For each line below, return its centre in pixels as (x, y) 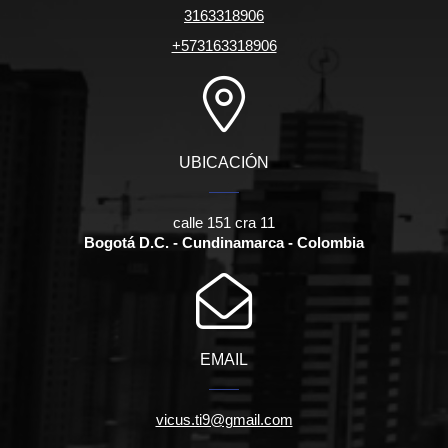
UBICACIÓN (224, 163)
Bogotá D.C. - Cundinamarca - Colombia (224, 243)
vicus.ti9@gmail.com (224, 420)
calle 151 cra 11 (224, 223)
